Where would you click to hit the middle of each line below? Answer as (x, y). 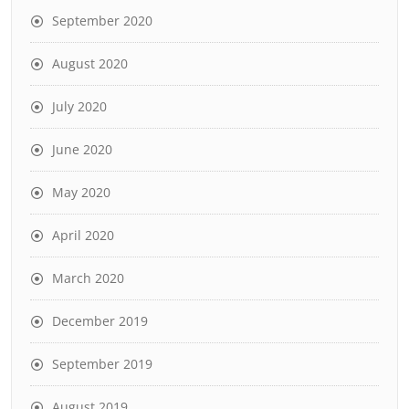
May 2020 (81, 192)
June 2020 (82, 149)
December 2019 (100, 321)
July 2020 (79, 106)
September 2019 (102, 364)
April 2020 (83, 235)
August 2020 (90, 63)
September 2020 (102, 21)
